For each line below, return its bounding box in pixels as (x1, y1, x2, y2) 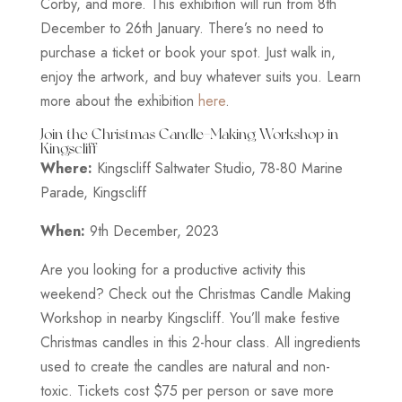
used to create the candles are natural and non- (39, 355, 330, 377)
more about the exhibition (39, 90, 198, 111)
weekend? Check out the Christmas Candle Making (39, 283, 351, 304)
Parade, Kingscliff (39, 181, 146, 203)
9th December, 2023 (84, 220, 219, 241)
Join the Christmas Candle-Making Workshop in (39, 125, 338, 143)
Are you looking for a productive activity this (39, 258, 306, 280)
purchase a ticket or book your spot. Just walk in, (39, 41, 336, 63)
